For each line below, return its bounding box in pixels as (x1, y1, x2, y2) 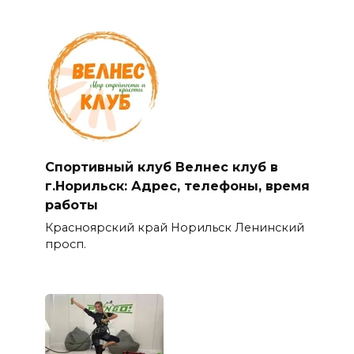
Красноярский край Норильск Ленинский (44, 220, 304, 235)
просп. (44, 237, 86, 252)
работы (44, 197, 98, 213)
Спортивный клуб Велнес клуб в (44, 159, 278, 175)
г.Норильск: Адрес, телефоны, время (44, 178, 310, 194)
